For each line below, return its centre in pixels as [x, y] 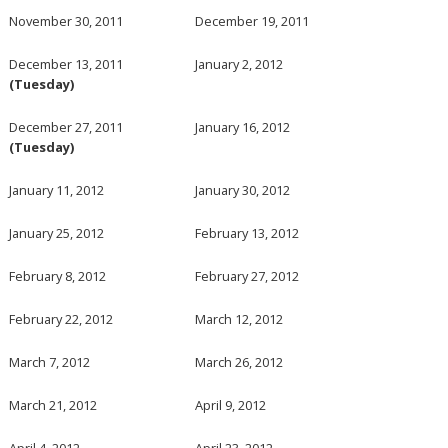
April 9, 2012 [231, 404]
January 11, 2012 [57, 189]
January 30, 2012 [243, 189]
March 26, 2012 [239, 361]
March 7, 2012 [50, 361]
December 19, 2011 [252, 20]
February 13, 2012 [247, 232]
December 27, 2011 [66, 126]
